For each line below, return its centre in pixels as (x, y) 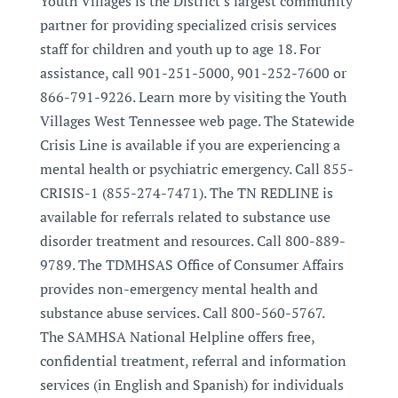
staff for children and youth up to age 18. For (180, 49)
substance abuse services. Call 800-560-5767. (182, 313)
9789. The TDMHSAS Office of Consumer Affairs (191, 265)
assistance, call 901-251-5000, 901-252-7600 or (193, 73)
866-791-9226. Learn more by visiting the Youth (193, 97)
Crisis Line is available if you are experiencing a (190, 145)
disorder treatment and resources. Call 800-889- (192, 241)
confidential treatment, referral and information (193, 361)
